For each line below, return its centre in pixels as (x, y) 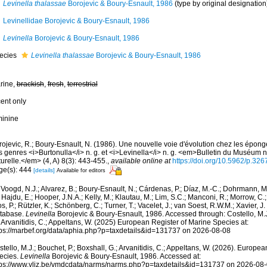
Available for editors (81, 170)
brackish (30, 84)
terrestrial (82, 84)
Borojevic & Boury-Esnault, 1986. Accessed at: (125, 256)
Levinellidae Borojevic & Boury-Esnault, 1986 (76, 21)
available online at (140, 161)
